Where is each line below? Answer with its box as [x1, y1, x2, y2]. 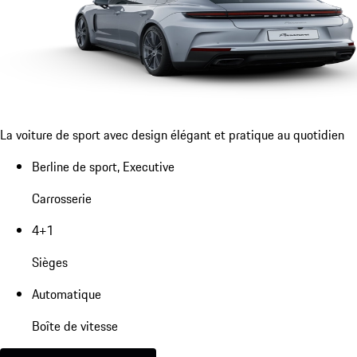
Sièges [32, 252, 68, 272]
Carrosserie [32, 188, 92, 208]
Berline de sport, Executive [32, 156, 175, 176]
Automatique [32, 284, 101, 304]
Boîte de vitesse [32, 316, 118, 335]
